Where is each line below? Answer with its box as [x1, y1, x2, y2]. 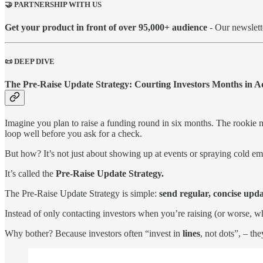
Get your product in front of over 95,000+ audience [5, 22, 207, 33]
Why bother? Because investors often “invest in [5, 228, 183, 238]
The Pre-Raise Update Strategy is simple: [5, 188, 159, 198]
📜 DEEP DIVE [5, 56, 55, 66]
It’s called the [5, 168, 56, 178]
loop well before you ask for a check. [5, 128, 142, 139]
